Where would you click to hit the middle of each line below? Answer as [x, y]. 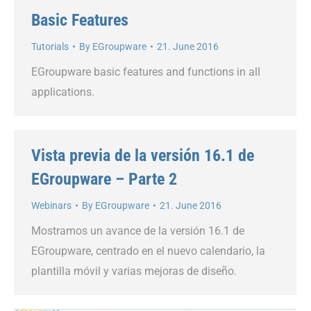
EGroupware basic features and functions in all [146, 72]
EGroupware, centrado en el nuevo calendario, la [148, 251]
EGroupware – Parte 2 [104, 179]
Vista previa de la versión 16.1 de [143, 155]
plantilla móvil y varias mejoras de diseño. [134, 271]
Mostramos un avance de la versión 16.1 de [138, 230]
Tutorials [50, 46]
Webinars [51, 205]
